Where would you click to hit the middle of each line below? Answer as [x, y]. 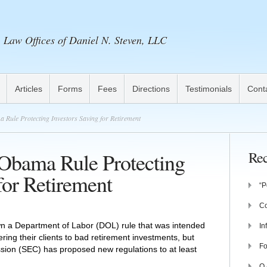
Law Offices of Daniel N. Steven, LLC [85, 40]
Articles [29, 89]
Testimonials [209, 89]
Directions [151, 89]
